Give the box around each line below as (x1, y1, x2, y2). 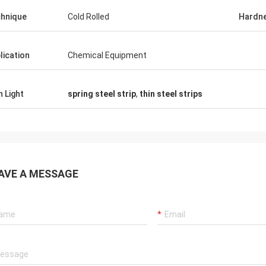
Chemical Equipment (68, 50, 147, 60)
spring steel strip (68, 89, 136, 99)
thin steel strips (140, 89, 202, 99)
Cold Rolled (68, 12, 109, 21)
